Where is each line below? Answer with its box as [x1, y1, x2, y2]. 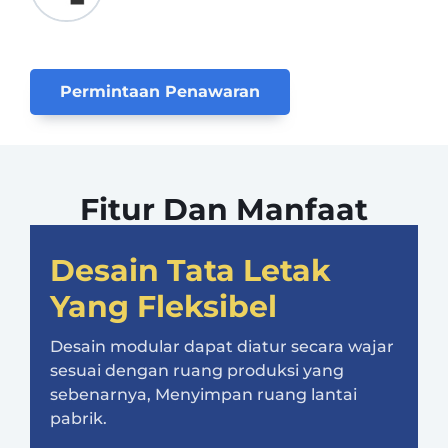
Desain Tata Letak [50, 252, 331, 290]
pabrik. [50, 409, 107, 429]
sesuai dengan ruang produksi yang [50, 361, 344, 381]
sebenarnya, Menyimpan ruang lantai [50, 385, 357, 405]
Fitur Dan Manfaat [80, 191, 368, 229]
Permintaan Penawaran [60, 82, 260, 102]
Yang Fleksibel [50, 288, 277, 326]
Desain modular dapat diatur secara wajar [50, 337, 394, 357]
